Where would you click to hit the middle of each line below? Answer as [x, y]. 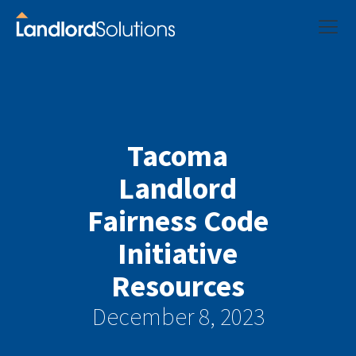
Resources [178, 286]
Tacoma [178, 155]
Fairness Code [178, 221]
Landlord [178, 188]
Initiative [178, 253]
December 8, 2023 [178, 316]
